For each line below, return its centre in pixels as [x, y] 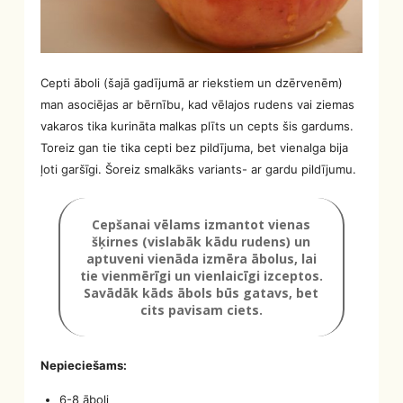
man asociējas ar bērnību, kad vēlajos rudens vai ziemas [198, 105]
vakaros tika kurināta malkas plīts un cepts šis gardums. [197, 126]
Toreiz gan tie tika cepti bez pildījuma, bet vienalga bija [195, 148]
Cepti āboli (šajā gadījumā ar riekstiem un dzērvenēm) [192, 83]
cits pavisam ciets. [201, 310]
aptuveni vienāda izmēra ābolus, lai [201, 259]
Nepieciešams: [84, 366]
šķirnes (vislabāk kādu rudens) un [201, 242]
